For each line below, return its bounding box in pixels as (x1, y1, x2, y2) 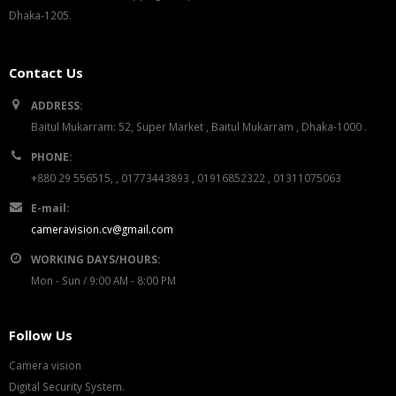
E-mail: (31, 200, 69, 215)
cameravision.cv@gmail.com (31, 221, 173, 236)
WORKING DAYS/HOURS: (31, 251, 160, 266)
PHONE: (31, 148, 72, 164)
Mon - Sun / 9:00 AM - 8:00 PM (31, 272, 176, 287)
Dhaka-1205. (9, 7, 72, 22)
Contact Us (9, 63, 83, 81)
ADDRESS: (31, 97, 82, 112)
